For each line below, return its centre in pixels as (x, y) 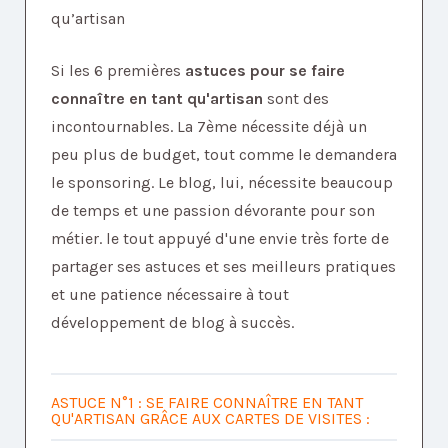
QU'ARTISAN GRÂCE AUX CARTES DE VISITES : (210, 419)
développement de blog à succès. (172, 323)
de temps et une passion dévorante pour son (213, 211)
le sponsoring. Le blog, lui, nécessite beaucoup (222, 183)
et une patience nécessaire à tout (170, 295)
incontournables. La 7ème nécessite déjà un (209, 127)
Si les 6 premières (118, 71)
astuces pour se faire (265, 71)
